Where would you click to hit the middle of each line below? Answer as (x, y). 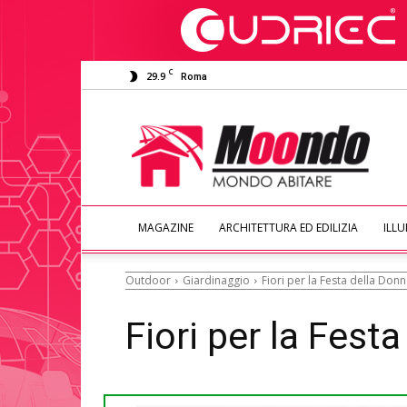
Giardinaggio (216, 280)
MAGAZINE (166, 228)
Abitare (271, 143)
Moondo (275, 124)
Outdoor (148, 280)
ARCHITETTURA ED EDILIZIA (288, 228)
